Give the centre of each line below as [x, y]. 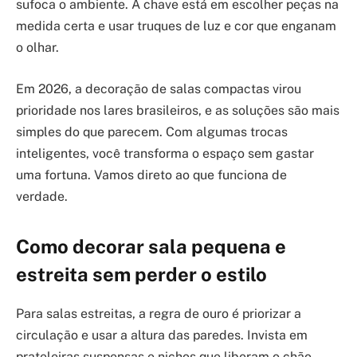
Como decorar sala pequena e [151, 247]
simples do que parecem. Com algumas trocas [152, 132]
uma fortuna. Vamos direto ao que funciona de [151, 175]
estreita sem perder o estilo [141, 275]
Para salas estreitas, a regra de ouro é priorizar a [159, 314]
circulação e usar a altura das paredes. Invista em [162, 335]
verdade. [42, 196]
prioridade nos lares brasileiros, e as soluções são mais [178, 110]
